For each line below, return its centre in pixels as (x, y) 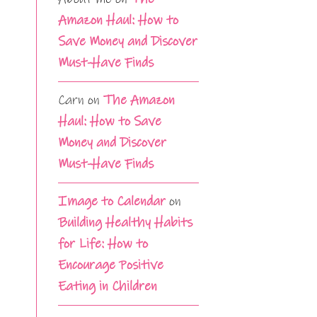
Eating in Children (108, 287)
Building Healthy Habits (125, 223)
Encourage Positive (111, 265)
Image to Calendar (112, 202)
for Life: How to (103, 244)
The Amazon (139, 100)
